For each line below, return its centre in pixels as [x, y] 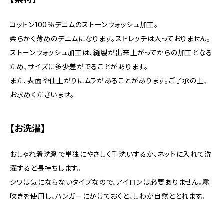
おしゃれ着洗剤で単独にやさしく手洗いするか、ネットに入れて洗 [111, 154]
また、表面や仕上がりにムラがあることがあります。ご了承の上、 [109, 81]
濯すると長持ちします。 [46, 168]
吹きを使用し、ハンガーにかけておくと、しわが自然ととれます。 [108, 196]
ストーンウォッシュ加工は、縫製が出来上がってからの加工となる [111, 53]
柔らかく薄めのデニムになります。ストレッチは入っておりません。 [110, 39]
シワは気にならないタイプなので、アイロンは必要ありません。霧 [110, 182]
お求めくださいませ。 [42, 95]
